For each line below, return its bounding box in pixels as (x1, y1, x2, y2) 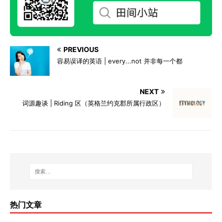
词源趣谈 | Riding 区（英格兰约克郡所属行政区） (22, 99, 165, 107)
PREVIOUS (63, 45, 99, 54)
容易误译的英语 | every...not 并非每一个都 (57, 56, 182, 65)
